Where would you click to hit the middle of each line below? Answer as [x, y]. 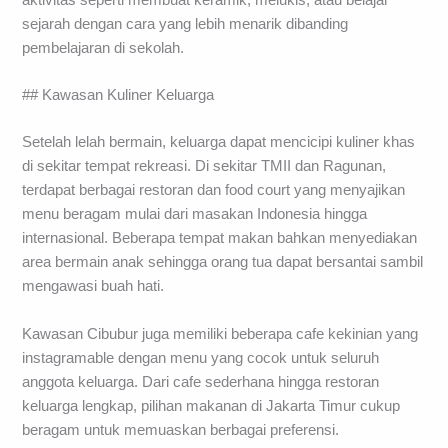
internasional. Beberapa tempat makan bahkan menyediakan [220, 238]
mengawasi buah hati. [93, 286]
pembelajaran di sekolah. [103, 47]
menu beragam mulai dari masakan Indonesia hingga [195, 214]
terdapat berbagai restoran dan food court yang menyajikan [214, 190]
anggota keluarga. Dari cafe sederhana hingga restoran [201, 381]
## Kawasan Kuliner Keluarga [118, 95]
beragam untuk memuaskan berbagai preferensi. [181, 429]
